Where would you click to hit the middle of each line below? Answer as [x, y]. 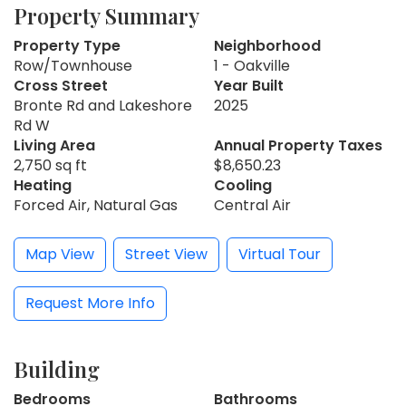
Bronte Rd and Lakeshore [103, 106]
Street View [166, 255]
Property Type [67, 46]
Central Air [252, 206]
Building [57, 370]
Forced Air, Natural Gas [96, 206]
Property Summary [106, 16]
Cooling [243, 186]
